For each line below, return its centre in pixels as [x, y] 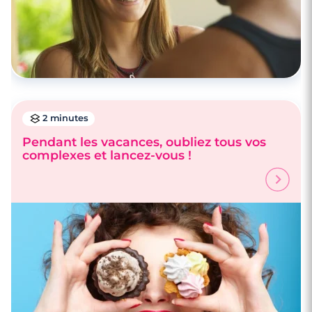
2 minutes [65, 118]
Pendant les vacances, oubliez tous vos [144, 141]
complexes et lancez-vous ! [107, 155]
